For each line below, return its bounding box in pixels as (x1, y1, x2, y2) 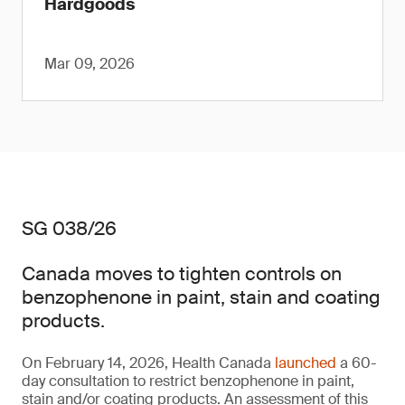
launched (275, 353, 336, 372)
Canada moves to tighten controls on (22, 261, 342, 287)
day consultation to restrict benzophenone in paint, (22, 372, 354, 391)
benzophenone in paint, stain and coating (22, 285, 381, 310)
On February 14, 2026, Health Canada (22, 353, 275, 372)
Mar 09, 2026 (44, 54, 135, 73)
